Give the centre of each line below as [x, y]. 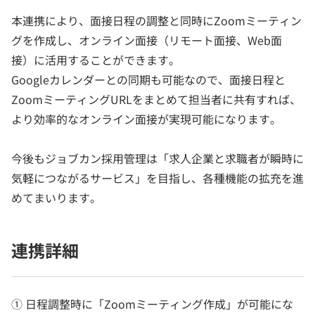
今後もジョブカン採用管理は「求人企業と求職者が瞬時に [157, 158]
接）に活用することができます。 [96, 59]
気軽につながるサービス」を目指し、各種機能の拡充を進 [157, 178]
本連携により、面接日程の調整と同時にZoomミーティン [156, 20]
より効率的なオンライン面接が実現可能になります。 [146, 118]
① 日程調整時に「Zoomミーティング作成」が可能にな [152, 303]
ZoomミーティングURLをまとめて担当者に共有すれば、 [156, 99]
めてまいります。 [56, 197]
